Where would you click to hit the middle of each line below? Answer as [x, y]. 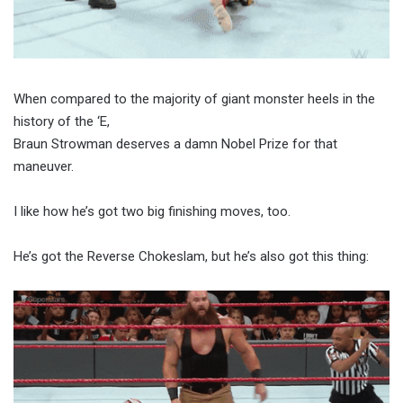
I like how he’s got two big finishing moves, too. [152, 211]
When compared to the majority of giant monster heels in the [194, 99]
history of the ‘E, [62, 121]
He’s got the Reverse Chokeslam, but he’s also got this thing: [191, 256]
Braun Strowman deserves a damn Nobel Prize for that [175, 144]
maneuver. [44, 166]
